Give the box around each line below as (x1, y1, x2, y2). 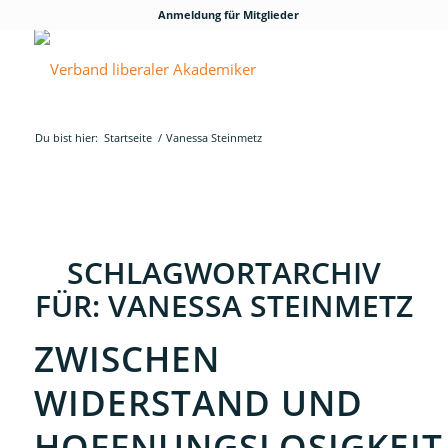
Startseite (103, 130, 152, 145)
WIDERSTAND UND (33, 379, 363, 426)
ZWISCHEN (33, 335, 220, 382)
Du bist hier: (34, 130, 98, 145)
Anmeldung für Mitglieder (158, 7, 300, 22)
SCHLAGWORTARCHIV (66, 252, 381, 293)
